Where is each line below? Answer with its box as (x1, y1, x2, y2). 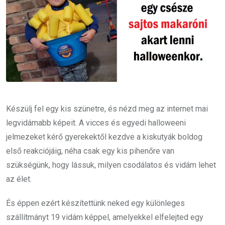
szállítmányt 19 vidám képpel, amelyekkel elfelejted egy (6, 212, 203, 222)
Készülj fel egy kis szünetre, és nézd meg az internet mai (6, 103, 208, 114)
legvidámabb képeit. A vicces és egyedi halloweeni (6, 118, 186, 128)
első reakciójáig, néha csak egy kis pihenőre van (6, 146, 174, 156)
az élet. (6, 174, 32, 184)
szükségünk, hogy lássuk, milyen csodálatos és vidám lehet (6, 160, 216, 170)
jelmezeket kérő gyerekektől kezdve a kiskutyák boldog (6, 132, 202, 142)
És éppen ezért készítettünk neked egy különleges (6, 198, 185, 208)
